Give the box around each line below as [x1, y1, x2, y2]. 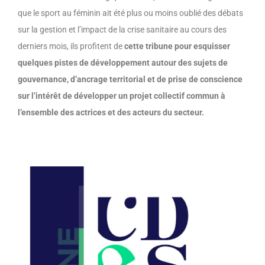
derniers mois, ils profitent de [18, 41, 124, 51]
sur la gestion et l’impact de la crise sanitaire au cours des [18, 25, 227, 35]
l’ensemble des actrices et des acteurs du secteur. [18, 108, 204, 118]
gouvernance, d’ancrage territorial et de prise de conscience [18, 75, 243, 85]
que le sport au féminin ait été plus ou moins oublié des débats [18, 8, 243, 18]
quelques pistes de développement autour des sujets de [18, 58, 228, 68]
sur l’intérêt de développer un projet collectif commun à [18, 91, 225, 101]
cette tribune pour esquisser [124, 41, 230, 51]
